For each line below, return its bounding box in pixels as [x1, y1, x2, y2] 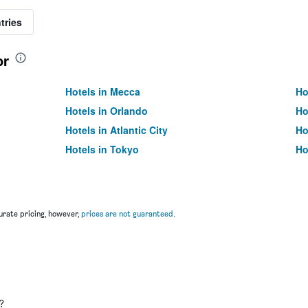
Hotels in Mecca [65, 85, 141, 98]
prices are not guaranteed [80, 208, 173, 219]
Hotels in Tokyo [65, 142, 140, 156]
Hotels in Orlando [65, 104, 148, 118]
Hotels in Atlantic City [65, 123, 168, 137]
